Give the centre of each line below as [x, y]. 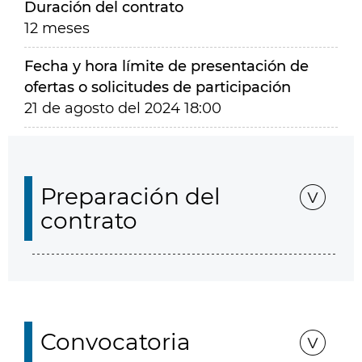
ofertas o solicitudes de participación [158, 87]
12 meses [57, 28]
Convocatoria [116, 342]
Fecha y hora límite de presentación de [166, 66]
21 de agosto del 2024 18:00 [123, 108]
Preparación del [130, 196]
